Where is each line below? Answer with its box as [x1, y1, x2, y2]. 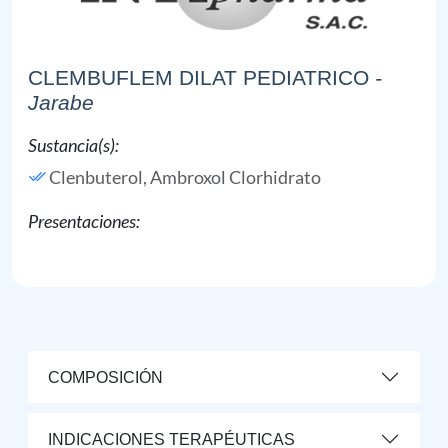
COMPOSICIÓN [48, 368, 163, 386]
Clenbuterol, [49, 166, 150, 188]
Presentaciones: [28, 210, 140, 232]
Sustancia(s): [28, 134, 119, 156]
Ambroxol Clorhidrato [150, 166, 321, 188]
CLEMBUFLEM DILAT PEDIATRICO [28, 66, 369, 89]
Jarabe [28, 91, 94, 114]
